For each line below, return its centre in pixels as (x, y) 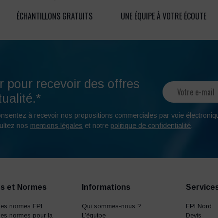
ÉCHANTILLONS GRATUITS (54, 16)
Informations (106, 187)
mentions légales (56, 126)
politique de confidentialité (151, 126)
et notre (97, 126)
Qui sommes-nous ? (111, 206)
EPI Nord (199, 206)
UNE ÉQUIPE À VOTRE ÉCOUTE (163, 16)
